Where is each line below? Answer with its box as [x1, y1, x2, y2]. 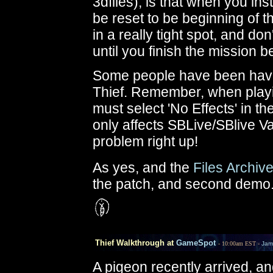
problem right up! [93, 133, 198, 149]
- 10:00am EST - [218, 240, 261, 247]
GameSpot [176, 238, 216, 247]
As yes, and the [93, 160, 193, 175]
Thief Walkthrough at [85, 238, 176, 247]
